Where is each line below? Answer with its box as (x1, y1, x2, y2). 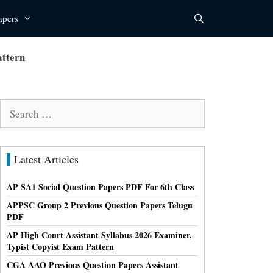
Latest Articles (14, 151, 79, 166)
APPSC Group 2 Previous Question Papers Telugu (7, 198, 193, 211)
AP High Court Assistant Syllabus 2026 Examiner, (7, 228, 192, 241)
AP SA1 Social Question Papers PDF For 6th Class (7, 180, 194, 193)
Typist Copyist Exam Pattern (7, 239, 114, 253)
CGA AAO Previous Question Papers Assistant (7, 258, 179, 271)
